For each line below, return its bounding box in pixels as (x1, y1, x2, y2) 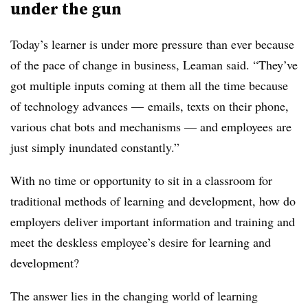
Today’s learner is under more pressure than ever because (10, 36, 294, 52)
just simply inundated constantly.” (10, 139, 179, 155)
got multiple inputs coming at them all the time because (10, 77, 288, 93)
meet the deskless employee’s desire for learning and (10, 234, 271, 250)
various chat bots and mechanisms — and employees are (10, 118, 291, 135)
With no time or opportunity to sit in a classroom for (10, 172, 272, 188)
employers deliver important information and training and (10, 213, 295, 230)
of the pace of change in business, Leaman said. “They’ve (10, 56, 298, 73)
